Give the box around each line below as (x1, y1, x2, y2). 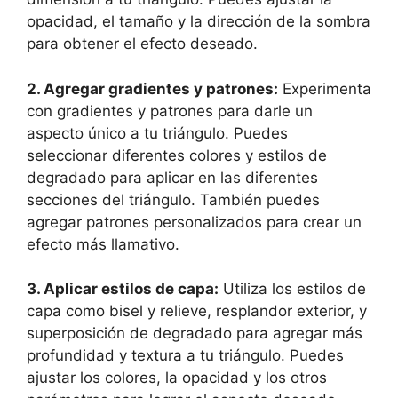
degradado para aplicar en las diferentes (27, 168, 318, 187)
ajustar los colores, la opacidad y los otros (27, 369, 327, 386)
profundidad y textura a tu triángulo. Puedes (27, 346, 344, 364)
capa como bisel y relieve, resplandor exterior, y (27, 302, 367, 320)
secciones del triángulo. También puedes (27, 190, 320, 209)
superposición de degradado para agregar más (27, 324, 362, 342)
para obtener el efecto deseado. (27, 35, 258, 52)
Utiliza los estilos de (219, 280, 366, 298)
